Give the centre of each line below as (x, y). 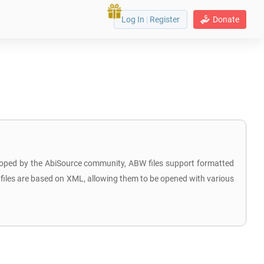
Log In (134, 19)
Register (164, 19)
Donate (226, 19)
